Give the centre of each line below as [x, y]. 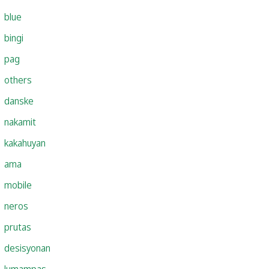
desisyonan [27, 248]
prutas [18, 227]
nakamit [20, 122]
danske [19, 101]
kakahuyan [25, 143]
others [18, 80]
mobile [18, 185]
